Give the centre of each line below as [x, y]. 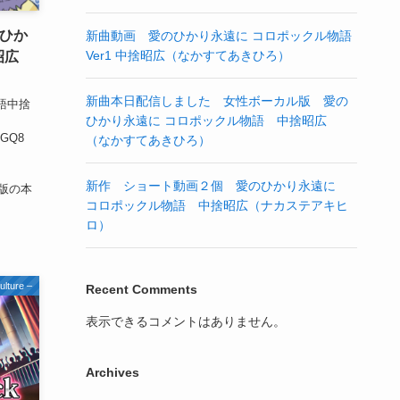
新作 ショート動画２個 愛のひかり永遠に [217, 186]
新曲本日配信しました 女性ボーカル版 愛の [217, 101]
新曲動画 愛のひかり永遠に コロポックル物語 [219, 36]
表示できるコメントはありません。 [186, 321]
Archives [112, 372]
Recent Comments [142, 289]
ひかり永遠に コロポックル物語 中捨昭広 [212, 121]
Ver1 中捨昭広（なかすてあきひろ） [188, 55]
